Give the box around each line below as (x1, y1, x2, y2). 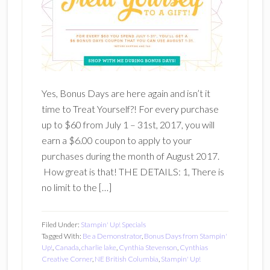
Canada (54, 243, 79, 252)
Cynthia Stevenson (118, 243, 177, 252)
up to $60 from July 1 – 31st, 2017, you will (41, 119, 215, 130)
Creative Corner (41, 254, 92, 263)
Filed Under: (41, 220, 81, 229)
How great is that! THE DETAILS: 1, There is (41, 166, 224, 177)
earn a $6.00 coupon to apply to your (41, 134, 192, 146)
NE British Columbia (94, 254, 159, 263)
